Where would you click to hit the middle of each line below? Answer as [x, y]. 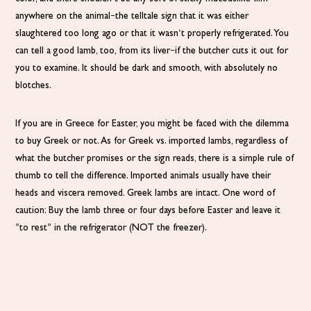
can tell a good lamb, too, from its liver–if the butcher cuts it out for [152, 51]
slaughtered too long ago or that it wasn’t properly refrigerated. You [152, 34]
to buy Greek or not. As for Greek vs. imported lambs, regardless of [152, 142]
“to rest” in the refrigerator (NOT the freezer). [111, 228]
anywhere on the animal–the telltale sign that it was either [132, 17]
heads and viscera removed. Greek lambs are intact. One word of [145, 194]
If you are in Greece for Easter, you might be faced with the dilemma [152, 124]
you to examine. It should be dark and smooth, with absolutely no [147, 69]
